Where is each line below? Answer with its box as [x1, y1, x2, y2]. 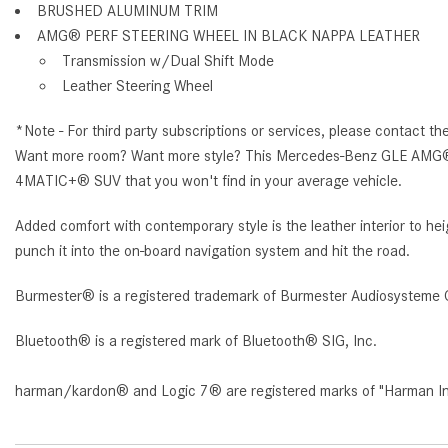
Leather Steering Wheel [62, 76, 213, 95]
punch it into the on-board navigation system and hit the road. [15, 241, 410, 260]
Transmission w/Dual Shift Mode [62, 51, 274, 70]
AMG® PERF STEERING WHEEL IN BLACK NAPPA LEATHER [37, 26, 420, 45]
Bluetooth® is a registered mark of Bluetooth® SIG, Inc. [15, 331, 377, 350]
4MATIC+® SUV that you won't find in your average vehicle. [15, 171, 402, 190]
